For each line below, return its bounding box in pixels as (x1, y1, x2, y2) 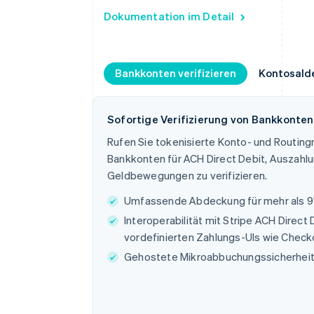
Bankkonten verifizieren (115, 65, 236, 80)
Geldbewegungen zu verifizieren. (107, 168, 268, 182)
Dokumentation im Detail (104, 8, 235, 23)
